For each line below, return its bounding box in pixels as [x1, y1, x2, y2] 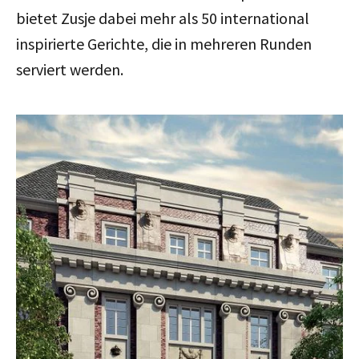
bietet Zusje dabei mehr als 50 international [16, 7, 309, 28]
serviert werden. [16, 58, 123, 79]
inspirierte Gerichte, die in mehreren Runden [16, 33, 312, 54]
